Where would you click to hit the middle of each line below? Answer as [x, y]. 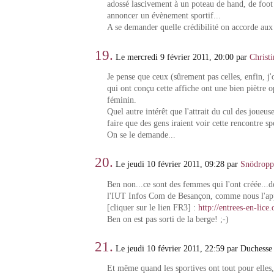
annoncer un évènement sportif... [164, 16]
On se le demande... [141, 135]
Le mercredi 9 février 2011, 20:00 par [182, 57]
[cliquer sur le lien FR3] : [152, 207]
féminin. [121, 100]
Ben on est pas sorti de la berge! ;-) [168, 219]
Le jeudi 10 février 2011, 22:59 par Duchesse [193, 248]
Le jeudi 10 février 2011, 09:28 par [177, 165]
